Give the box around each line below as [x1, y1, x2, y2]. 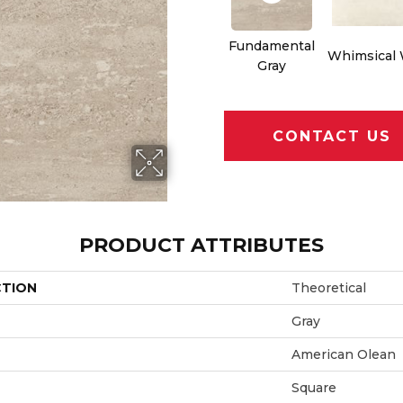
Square [291, 379, 336, 396]
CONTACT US [273, 127, 391, 145]
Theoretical [291, 279, 366, 296]
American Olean [291, 345, 396, 363]
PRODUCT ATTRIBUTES [79, 232, 324, 257]
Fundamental [228, 38, 315, 55]
